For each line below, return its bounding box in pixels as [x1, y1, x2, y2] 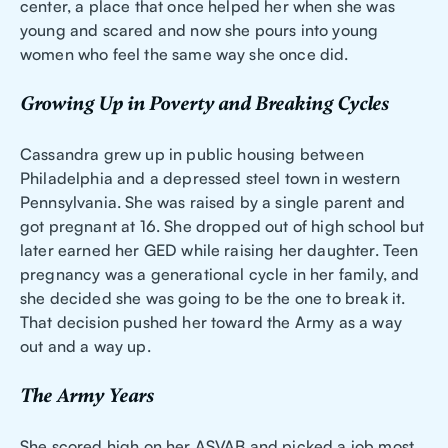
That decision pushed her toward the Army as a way [20, 312, 402, 333]
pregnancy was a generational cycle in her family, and [20, 264, 420, 285]
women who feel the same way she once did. [20, 44, 349, 65]
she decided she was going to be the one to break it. [20, 288, 406, 309]
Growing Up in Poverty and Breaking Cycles [20, 92, 389, 117]
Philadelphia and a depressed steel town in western [20, 168, 401, 189]
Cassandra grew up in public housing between [20, 144, 364, 165]
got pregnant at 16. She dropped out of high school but [20, 216, 425, 237]
